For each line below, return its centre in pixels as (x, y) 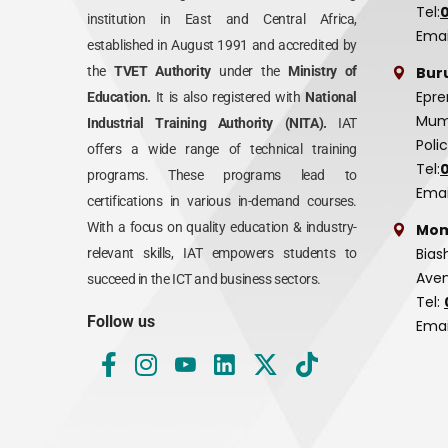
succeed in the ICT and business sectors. (204, 279)
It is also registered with (228, 97)
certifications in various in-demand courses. (222, 201)
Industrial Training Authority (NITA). (207, 123)
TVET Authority (166, 71)
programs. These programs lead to (222, 175)
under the (249, 71)
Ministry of (318, 71)
